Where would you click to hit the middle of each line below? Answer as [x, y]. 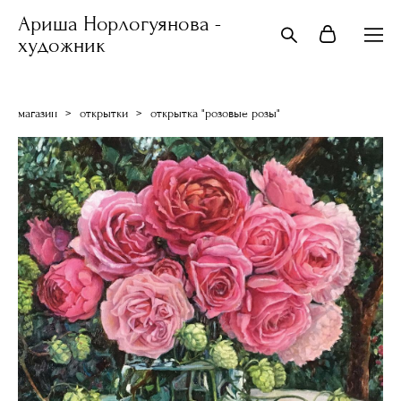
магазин [38, 114]
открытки [104, 114]
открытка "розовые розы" [215, 114]
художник [62, 45]
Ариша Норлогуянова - [119, 24]
